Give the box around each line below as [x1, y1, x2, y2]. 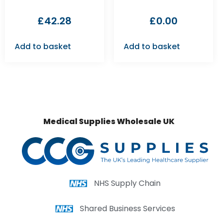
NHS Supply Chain [94, 178, 161, 189]
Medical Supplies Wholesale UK [43, 116, 175, 127]
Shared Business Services [79, 203, 175, 215]
